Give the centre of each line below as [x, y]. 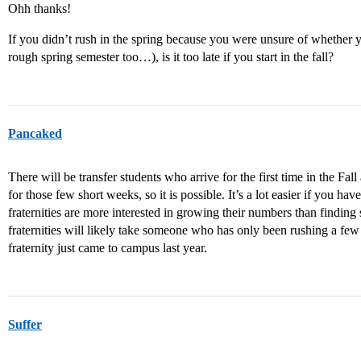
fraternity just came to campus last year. [108, 248]
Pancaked [35, 133]
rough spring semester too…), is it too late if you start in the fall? [171, 57]
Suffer [25, 324]
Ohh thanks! [39, 8]
